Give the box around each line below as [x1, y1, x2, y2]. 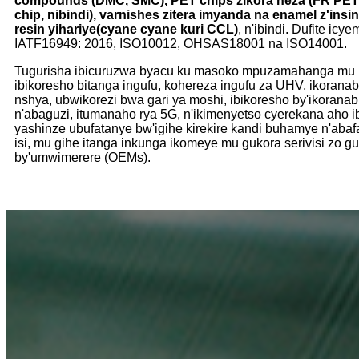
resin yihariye [14, 22, 96, 36]
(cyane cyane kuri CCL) [96, 22, 238, 36]
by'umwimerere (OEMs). [14, 150, 151, 164]
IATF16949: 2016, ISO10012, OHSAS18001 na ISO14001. [14, 36, 347, 50]
